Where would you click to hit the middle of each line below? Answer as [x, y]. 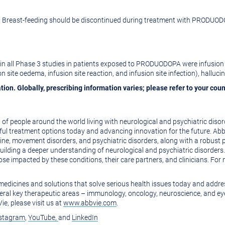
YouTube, [43, 217]
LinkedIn [85, 217]
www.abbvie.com [90, 203]
